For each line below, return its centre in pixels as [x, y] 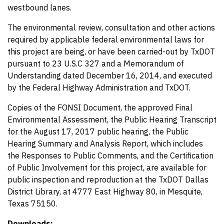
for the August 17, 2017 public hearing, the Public [98, 131]
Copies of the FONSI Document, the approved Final [100, 107]
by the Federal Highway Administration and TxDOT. [99, 87]
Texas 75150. [32, 203]
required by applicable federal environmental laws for [106, 39]
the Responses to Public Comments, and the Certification [110, 155]
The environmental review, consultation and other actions [111, 27]
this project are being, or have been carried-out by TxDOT [111, 51]
